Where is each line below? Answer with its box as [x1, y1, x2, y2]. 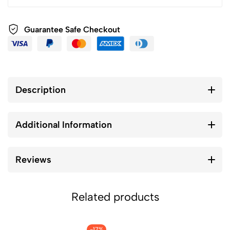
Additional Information [15, 119, 112, 131]
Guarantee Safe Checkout [24, 24, 120, 34]
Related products [71, 190, 159, 204]
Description [15, 84, 66, 96]
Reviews [15, 154, 51, 166]
